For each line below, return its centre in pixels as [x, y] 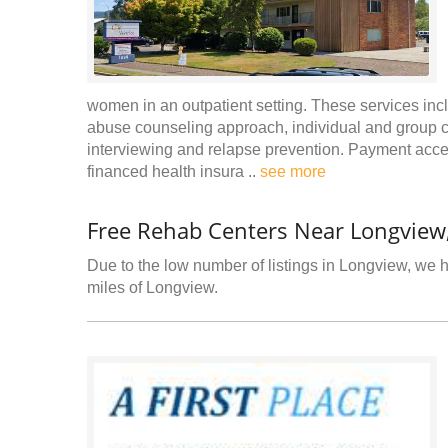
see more [293, 171]
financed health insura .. [173, 171]
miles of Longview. [152, 287]
